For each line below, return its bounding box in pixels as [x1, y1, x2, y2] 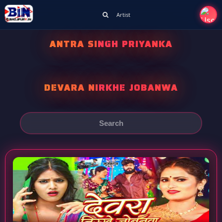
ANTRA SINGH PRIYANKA [50, 37, 172, 51]
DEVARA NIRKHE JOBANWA [44, 81, 178, 95]
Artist [116, 11, 130, 18]
